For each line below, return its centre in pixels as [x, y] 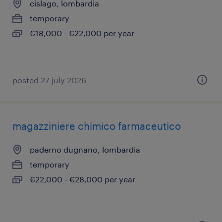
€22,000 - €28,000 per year [83, 179]
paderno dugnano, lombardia [85, 149]
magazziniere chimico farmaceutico [97, 126]
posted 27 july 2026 [49, 80]
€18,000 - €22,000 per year [82, 33]
